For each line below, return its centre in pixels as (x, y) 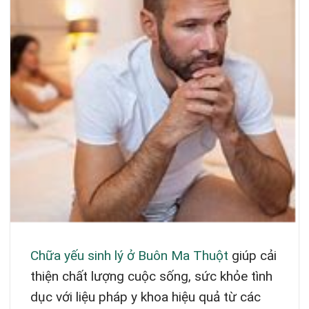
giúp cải (252, 256)
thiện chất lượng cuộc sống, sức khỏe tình (151, 277)
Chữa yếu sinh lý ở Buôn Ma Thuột (129, 256)
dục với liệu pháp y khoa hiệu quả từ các (145, 297)
